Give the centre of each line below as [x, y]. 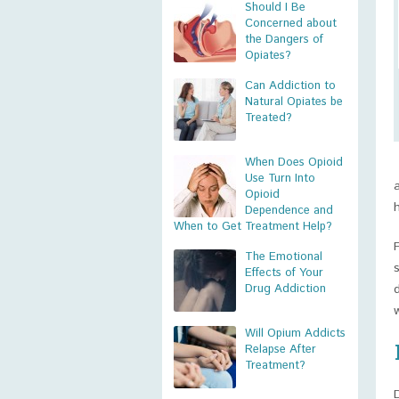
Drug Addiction [285, 289]
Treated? [269, 118]
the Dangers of [284, 40]
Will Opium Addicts [295, 334]
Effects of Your [284, 273]
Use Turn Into [280, 179]
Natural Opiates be [294, 102]
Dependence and [289, 211]
